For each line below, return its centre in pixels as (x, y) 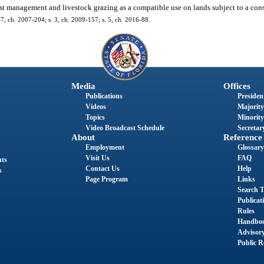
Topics (95, 118)
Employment (105, 148)
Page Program (106, 179)
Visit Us (97, 158)
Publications (104, 96)
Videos (95, 107)
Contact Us (102, 169)
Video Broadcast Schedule (125, 128)
